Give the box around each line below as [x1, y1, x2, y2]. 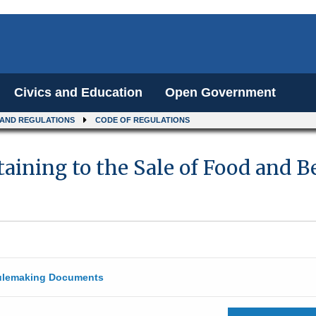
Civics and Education [14, 85, 142, 100]
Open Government [165, 85, 276, 100]
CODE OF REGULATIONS [95, 116, 190, 124]
